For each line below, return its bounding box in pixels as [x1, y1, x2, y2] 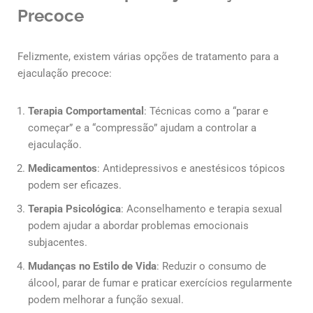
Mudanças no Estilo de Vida [28, 260, 156, 273]
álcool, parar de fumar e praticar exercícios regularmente [28, 277, 292, 290]
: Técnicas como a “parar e [144, 105, 268, 118]
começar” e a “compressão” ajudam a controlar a [28, 122, 256, 135]
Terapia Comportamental [28, 105, 144, 118]
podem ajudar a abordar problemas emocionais [28, 219, 249, 233]
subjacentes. [28, 236, 87, 249]
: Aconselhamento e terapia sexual [121, 203, 282, 216]
